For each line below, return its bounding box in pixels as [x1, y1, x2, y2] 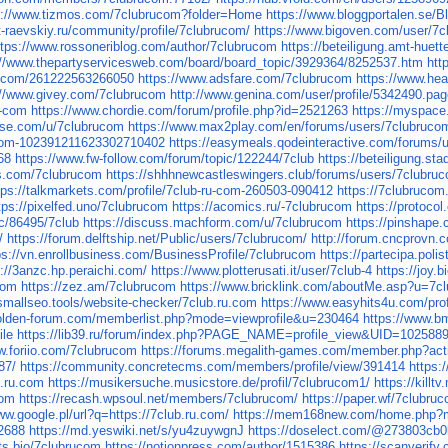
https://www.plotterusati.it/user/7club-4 [151, 263, 373, 279]
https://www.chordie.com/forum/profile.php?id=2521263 [31, 103, 349, 119]
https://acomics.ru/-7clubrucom [172, 199, 353, 215]
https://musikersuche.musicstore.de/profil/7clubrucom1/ [48, 375, 371, 391]
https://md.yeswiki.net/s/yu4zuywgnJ [29, 423, 245, 439]
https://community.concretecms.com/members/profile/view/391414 [20, 359, 406, 375]
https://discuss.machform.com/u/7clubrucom [83, 215, 343, 231]
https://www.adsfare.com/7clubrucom [138, 71, 353, 87]
